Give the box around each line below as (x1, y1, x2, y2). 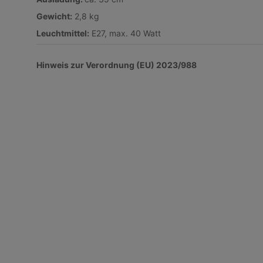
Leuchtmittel (36, 28, 87, 38)
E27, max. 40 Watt (89, 28, 161, 38)
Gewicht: (36, 11, 72, 21)
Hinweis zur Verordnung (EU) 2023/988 (36, 59, 197, 70)
